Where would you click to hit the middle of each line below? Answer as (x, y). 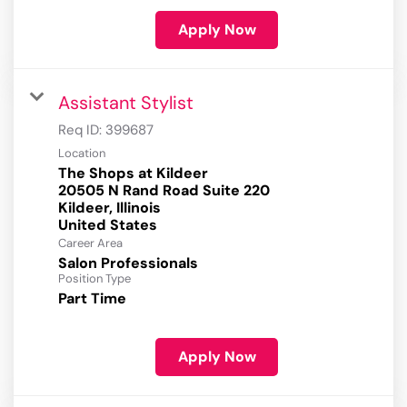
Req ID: (82, 130)
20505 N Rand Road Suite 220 (164, 191)
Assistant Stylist (126, 103)
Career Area (90, 243)
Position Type (94, 279)
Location (82, 154)
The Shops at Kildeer (133, 174)
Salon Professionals (128, 263)
